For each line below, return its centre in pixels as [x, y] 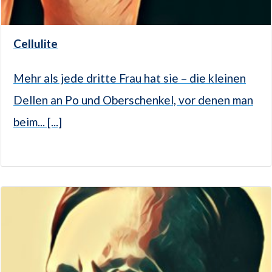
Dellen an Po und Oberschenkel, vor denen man [133, 100]
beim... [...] [38, 122]
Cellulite [36, 44]
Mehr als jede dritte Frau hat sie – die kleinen [130, 78]
